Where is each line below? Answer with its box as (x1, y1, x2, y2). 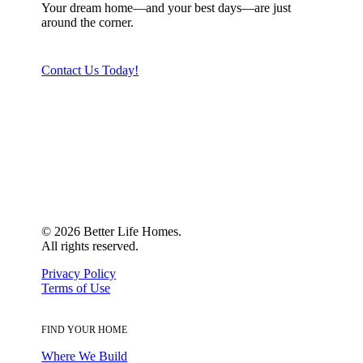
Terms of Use (41, 281, 111, 296)
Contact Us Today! (41, 62, 139, 77)
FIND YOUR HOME (41, 324, 128, 336)
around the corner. (41, 15, 135, 29)
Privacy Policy (41, 267, 117, 281)
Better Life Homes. (80, 224, 182, 239)
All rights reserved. (41, 239, 139, 254)
